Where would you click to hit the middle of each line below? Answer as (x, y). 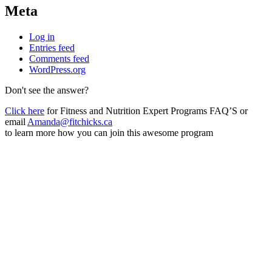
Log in (42, 37)
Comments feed (59, 59)
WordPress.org (57, 70)
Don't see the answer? (47, 90)
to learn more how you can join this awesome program (109, 133)
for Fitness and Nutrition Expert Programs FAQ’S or (146, 111)
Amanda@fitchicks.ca (70, 122)
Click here (25, 111)
